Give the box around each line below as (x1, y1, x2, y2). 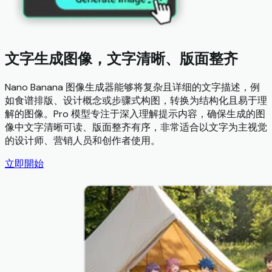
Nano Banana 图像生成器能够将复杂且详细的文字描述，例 (5, 81, 260, 94)
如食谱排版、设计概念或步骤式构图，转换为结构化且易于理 (5, 94, 267, 107)
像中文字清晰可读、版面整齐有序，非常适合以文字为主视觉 (5, 121, 267, 134)
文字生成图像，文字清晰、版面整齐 (5, 49, 238, 69)
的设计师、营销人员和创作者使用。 (5, 134, 160, 148)
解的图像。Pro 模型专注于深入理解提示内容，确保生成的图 (5, 107, 265, 121)
